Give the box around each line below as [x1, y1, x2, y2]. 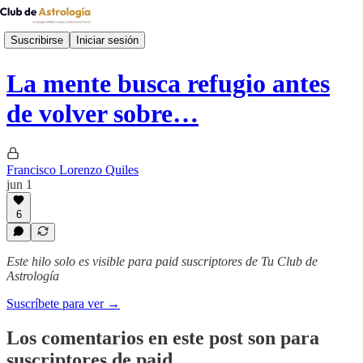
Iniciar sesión [76, 33, 139, 46]
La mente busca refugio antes [6, 69, 330, 99]
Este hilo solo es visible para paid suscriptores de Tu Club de [6, 254, 318, 268]
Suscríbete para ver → [6, 297, 120, 310]
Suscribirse [11, 33, 63, 46]
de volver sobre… [6, 99, 199, 129]
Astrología [6, 269, 59, 283]
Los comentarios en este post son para [6, 327, 319, 348]
